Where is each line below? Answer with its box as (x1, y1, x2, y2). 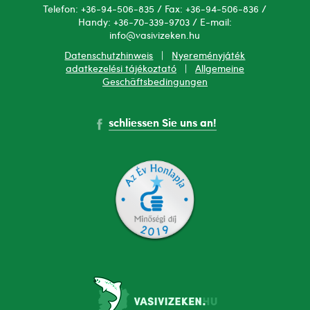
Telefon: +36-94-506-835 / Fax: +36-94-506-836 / (43, 5, 267, 15)
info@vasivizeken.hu (109, 31, 201, 42)
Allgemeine (194, 64, 244, 75)
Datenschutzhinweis (64, 51, 154, 62)
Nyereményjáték (172, 51, 246, 62)
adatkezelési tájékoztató (65, 64, 176, 75)
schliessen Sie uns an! (109, 118, 217, 130)
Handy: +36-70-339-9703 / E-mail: (77, 18, 232, 28)
